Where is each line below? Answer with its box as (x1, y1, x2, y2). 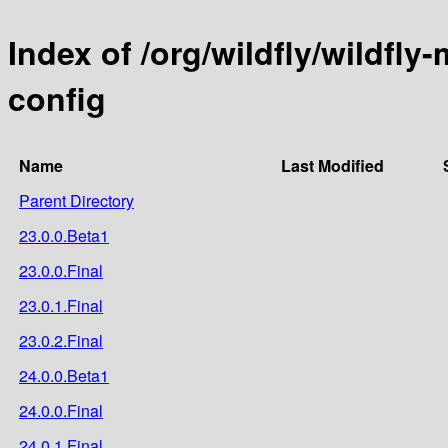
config (8, 75, 106, 122)
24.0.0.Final (19, 398, 103, 422)
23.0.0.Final (19, 258, 103, 282)
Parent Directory (19, 188, 134, 212)
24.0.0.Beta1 (19, 363, 109, 387)
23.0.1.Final (19, 293, 103, 317)
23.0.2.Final (19, 328, 103, 352)
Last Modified (281, 153, 384, 177)
